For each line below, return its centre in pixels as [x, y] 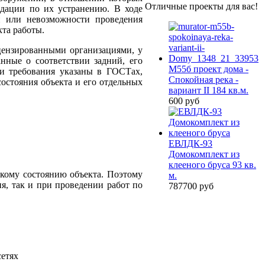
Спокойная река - [203, 80]
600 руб [184, 101]
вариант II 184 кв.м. [209, 90]
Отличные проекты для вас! [201, 6]
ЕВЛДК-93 [190, 143]
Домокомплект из [204, 154]
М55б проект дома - [209, 69]
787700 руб [191, 186]
